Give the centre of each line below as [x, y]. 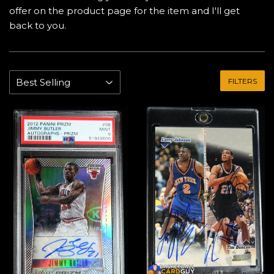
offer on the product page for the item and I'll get [124, 10]
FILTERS [243, 81]
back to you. [38, 25]
